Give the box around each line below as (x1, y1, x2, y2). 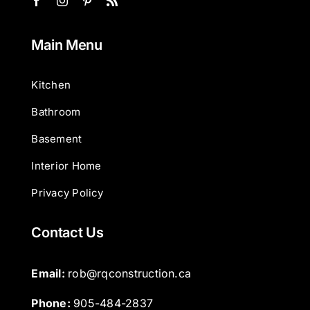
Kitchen (31, 78, 71, 92)
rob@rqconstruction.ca (68, 266, 192, 280)
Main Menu (31, 36, 102, 53)
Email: (31, 266, 69, 280)
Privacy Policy (31, 186, 104, 200)
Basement (31, 132, 82, 146)
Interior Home (31, 159, 102, 173)
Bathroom (31, 105, 81, 119)
